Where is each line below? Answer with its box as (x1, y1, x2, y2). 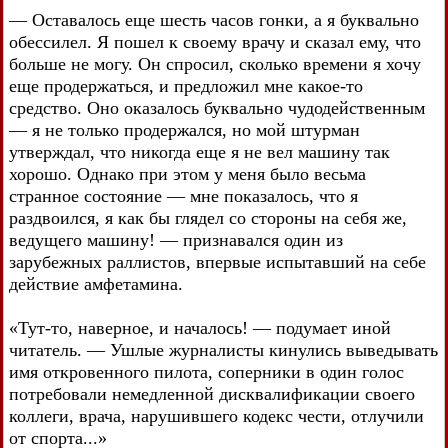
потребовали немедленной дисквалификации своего (9, 383, 415, 404)
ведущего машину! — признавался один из (9, 229, 343, 250)
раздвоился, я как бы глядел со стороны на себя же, (9, 207, 407, 228)
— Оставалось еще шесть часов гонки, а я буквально (9, 9, 419, 30)
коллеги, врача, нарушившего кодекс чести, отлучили (9, 405, 424, 426)
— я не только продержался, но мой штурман (9, 119, 360, 140)
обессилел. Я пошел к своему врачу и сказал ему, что (9, 31, 421, 52)
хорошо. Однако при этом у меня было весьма (9, 163, 366, 184)
